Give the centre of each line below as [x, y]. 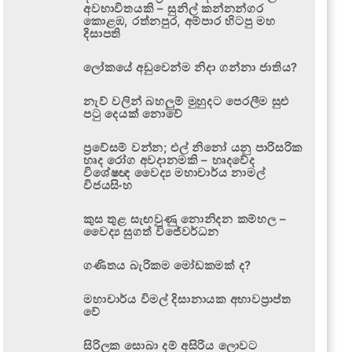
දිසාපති [103, 33]
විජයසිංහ [108, 185]
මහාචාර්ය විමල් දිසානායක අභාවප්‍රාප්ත [187, 299]
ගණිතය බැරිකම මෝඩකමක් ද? [167, 265]
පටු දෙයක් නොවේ [133, 113]
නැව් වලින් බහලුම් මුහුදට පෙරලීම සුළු [187, 101]
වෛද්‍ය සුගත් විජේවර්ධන [151, 231]
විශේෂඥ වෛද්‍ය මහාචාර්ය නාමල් [174, 172]
